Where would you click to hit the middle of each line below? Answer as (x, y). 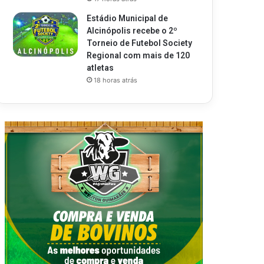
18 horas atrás (116, 80)
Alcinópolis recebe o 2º (132, 31)
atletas (100, 68)
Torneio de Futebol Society (140, 43)
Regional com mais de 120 (138, 55)
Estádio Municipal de (128, 18)
